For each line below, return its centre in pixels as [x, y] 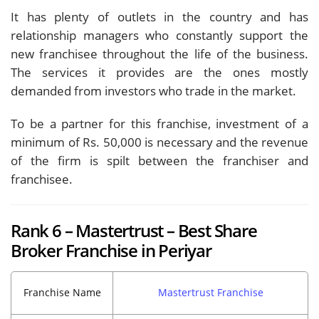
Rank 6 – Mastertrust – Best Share [134, 230]
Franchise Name [62, 292]
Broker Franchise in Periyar [111, 250]
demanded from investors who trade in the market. [153, 90]
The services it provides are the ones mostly [159, 72]
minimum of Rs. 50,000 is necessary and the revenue [159, 142]
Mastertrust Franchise [210, 292]
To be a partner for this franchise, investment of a [159, 123]
